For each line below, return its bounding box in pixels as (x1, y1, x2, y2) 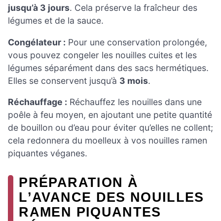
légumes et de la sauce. (8, 15, 104, 26)
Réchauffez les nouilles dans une (67, 97, 202, 108)
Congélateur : (8, 37, 66, 47)
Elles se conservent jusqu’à (8, 75, 119, 86)
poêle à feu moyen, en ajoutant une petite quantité (8, 110, 212, 120)
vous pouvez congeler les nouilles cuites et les (8, 49, 197, 60)
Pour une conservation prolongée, (66, 37, 207, 47)
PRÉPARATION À (19, 175, 138, 190)
